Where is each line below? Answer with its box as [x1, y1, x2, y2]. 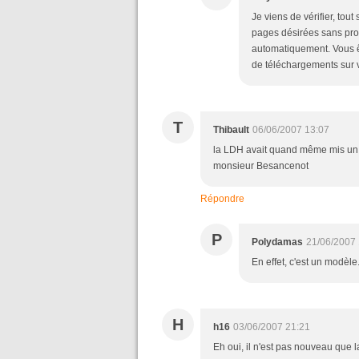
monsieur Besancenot [213, 160, 313, 171]
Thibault [213, 124, 249, 135]
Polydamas [252, 236, 303, 248]
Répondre [200, 193, 244, 204]
